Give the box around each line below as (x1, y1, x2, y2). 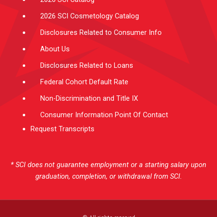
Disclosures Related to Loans (40, 61, 133, 70)
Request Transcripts (31, 124, 94, 134)
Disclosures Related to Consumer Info (40, 28, 162, 37)
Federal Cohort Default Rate (40, 77, 128, 87)
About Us (40, 45, 70, 54)
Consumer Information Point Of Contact (40, 110, 168, 120)
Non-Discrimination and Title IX (40, 94, 138, 103)
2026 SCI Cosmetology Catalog (40, 12, 139, 21)
